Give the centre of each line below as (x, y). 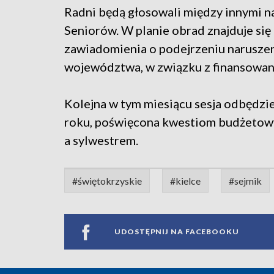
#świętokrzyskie (107, 180)
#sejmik (245, 180)
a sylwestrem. (101, 140)
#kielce (185, 180)
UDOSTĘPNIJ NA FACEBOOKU (177, 232)
